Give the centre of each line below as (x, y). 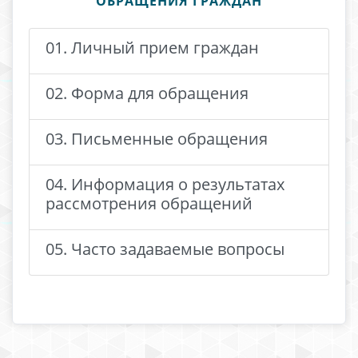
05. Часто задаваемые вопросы (165, 249)
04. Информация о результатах (165, 184)
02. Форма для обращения (147, 93)
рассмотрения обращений (149, 203)
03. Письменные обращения (157, 139)
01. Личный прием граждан (152, 48)
